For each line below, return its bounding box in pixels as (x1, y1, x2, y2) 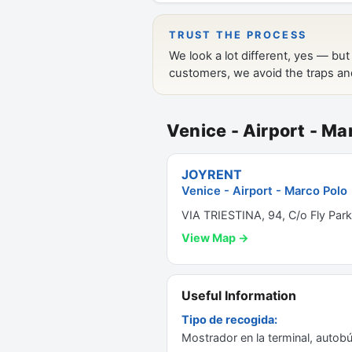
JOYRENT (181, 167, 242, 182)
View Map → (181, 231, 249, 244)
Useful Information (181, 288, 296, 303)
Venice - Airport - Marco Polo (181, 184, 347, 198)
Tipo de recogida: (181, 313, 277, 326)
